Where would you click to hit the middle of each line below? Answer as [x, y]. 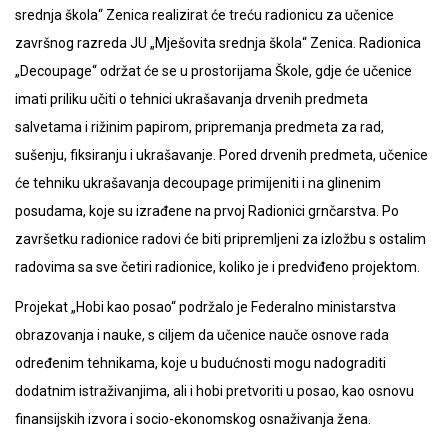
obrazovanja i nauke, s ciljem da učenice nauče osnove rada [202, 334]
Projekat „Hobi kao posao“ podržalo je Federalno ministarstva [205, 306]
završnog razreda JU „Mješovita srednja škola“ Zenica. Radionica [218, 42]
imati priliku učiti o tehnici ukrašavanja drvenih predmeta [191, 98]
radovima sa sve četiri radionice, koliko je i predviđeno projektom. [217, 266]
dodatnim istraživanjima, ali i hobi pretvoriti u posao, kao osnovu [214, 390]
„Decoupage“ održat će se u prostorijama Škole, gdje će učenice [213, 70]
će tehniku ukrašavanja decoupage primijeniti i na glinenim [198, 182]
